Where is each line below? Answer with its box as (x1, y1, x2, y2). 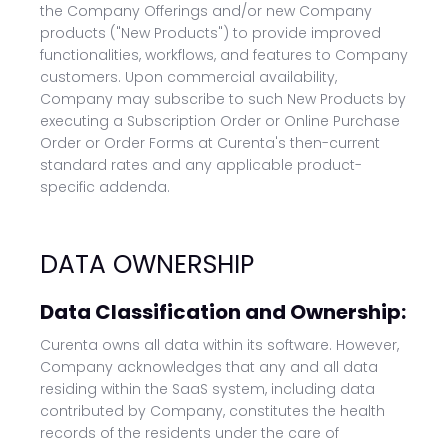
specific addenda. (40, 177, 170, 197)
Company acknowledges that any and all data (40, 357, 378, 377)
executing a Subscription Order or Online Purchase (40, 111, 400, 131)
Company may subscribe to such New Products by (40, 89, 406, 109)
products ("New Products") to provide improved (40, 23, 381, 43)
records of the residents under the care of (40, 423, 339, 443)
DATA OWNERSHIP (40, 247, 254, 282)
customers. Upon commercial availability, (40, 67, 337, 87)
